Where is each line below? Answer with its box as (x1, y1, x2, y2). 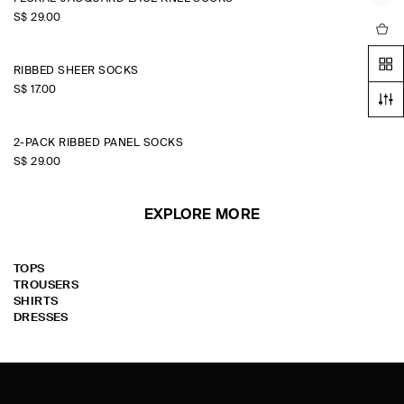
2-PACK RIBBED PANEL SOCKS (14, 138, 183, 149)
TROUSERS (14, 280, 79, 291)
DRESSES (14, 312, 69, 324)
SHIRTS (14, 296, 59, 308)
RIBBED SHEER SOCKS (14, 66, 139, 77)
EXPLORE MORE (143, 208, 261, 223)
